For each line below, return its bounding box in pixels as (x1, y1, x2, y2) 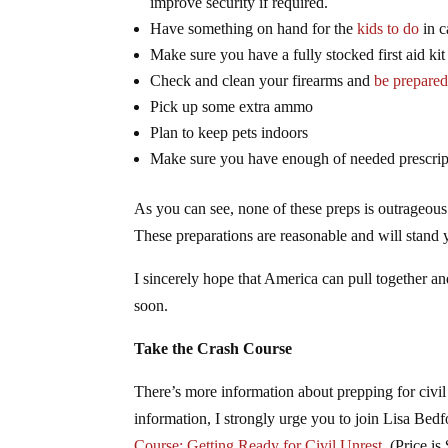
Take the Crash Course (134, 339, 293, 357)
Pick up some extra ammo (150, 97, 314, 115)
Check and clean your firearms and (150, 71, 375, 89)
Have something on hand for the (150, 19, 358, 37)
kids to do (357, 19, 420, 37)
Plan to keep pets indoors (150, 123, 309, 141)
